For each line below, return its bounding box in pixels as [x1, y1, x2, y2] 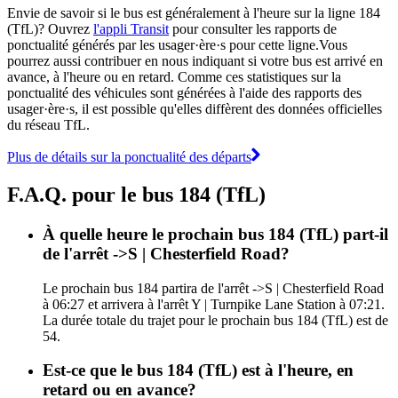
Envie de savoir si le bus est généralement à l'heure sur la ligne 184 [7, 4, 380, 20]
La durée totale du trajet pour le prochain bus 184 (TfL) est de [43, 312, 388, 328]
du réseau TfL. [7, 116, 90, 132]
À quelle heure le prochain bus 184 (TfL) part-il [43, 224, 388, 243]
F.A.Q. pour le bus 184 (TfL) [7, 182, 266, 206]
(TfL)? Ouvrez [7, 20, 93, 36]
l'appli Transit [93, 20, 169, 36]
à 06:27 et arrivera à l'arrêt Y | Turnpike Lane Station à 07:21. [43, 296, 385, 312]
